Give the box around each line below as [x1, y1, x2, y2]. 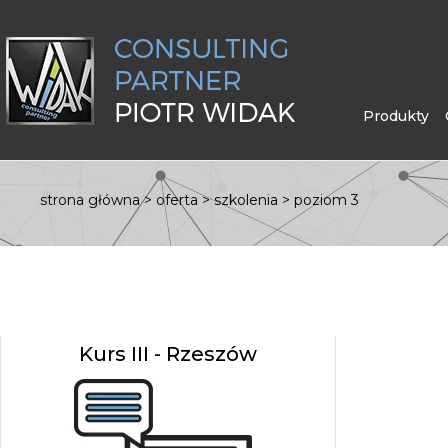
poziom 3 [294, 191, 359, 209]
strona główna [40, 191, 144, 209]
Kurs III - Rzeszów [79, 342, 257, 366]
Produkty [362, 107, 429, 125]
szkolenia [214, 191, 278, 209]
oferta [156, 191, 198, 209]
